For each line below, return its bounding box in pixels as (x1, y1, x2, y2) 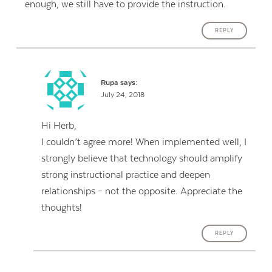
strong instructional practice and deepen (41, 169, 211, 180)
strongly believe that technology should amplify (41, 152, 243, 164)
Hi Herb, (41, 120, 77, 131)
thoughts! (41, 202, 83, 213)
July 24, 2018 (100, 91, 144, 100)
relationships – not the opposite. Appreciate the (41, 185, 243, 197)
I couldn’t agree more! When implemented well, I (41, 136, 247, 148)
